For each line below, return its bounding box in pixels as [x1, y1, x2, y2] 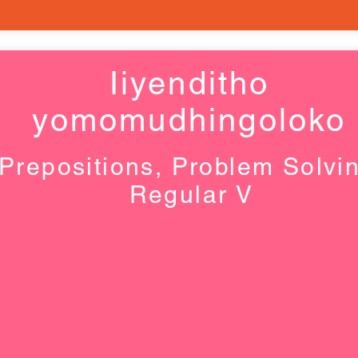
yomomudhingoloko [32, 101, 347, 138]
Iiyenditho [109, 65, 270, 101]
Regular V [129, 181, 254, 209]
